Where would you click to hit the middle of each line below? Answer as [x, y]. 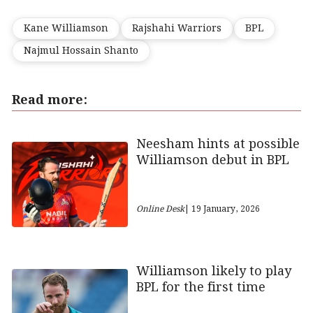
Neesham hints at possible [218, 144]
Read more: [50, 100]
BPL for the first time [201, 288]
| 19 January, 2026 [222, 209]
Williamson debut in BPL [212, 160]
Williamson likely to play [213, 272]
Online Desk [160, 209]
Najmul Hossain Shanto [81, 51]
